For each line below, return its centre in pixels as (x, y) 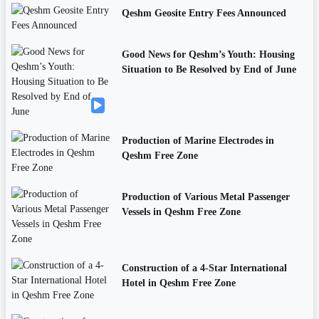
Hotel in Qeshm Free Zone (178, 283)
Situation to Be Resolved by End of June (209, 70)
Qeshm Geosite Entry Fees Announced (204, 14)
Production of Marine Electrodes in (198, 141)
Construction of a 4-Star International (204, 268)
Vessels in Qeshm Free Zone (181, 212)
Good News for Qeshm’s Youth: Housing (208, 55)
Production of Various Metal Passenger (205, 197)
